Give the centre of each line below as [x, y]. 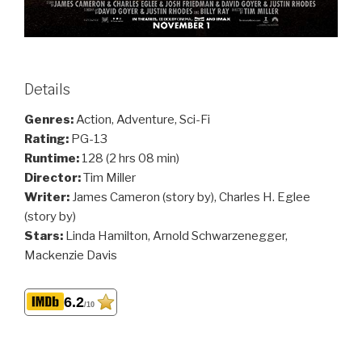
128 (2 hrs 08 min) [130, 159]
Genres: [50, 120]
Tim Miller [109, 178]
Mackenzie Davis [71, 256]
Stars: [45, 236]
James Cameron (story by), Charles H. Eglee [191, 198]
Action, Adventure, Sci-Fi [143, 120]
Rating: [48, 139]
